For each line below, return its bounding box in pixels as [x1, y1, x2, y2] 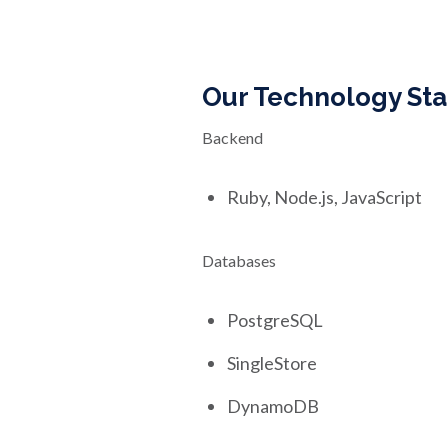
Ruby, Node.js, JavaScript [227, 186, 422, 208]
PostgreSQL [227, 309, 323, 331]
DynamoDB [227, 395, 319, 417]
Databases [202, 251, 276, 270]
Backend [202, 128, 263, 147]
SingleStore [227, 352, 317, 374]
